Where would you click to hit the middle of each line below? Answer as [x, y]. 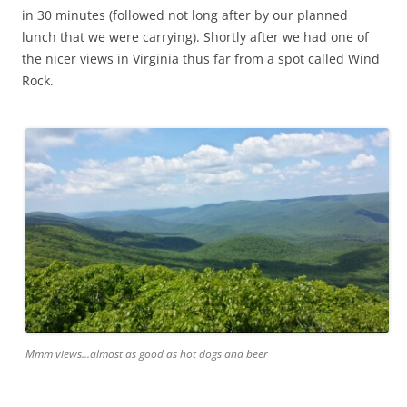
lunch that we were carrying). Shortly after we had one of [195, 36]
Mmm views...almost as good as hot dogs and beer [147, 354]
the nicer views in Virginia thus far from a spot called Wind [201, 58]
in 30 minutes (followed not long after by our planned [185, 15]
